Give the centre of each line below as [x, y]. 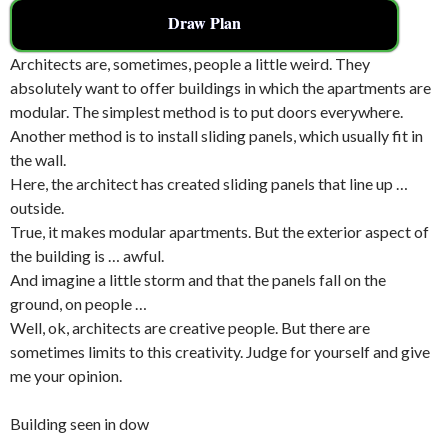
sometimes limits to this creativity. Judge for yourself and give [220, 351]
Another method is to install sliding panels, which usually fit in [216, 135]
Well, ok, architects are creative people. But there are [190, 327]
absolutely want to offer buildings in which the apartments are [220, 87]
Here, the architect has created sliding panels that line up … [209, 183]
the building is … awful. [87, 255]
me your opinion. [66, 375]
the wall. [38, 159]
